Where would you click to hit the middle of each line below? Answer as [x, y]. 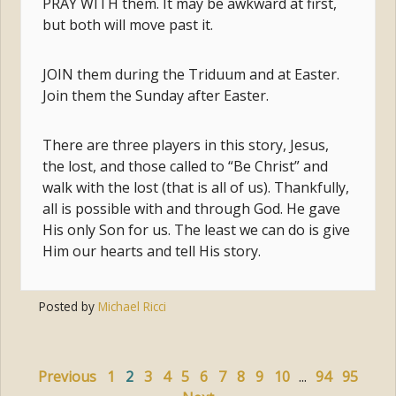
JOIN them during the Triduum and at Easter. [191, 74]
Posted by [68, 307]
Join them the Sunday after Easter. [156, 95]
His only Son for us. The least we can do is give [197, 229]
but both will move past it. [128, 24]
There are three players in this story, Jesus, [186, 145]
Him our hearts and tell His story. [152, 251]
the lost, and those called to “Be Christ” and [186, 166]
